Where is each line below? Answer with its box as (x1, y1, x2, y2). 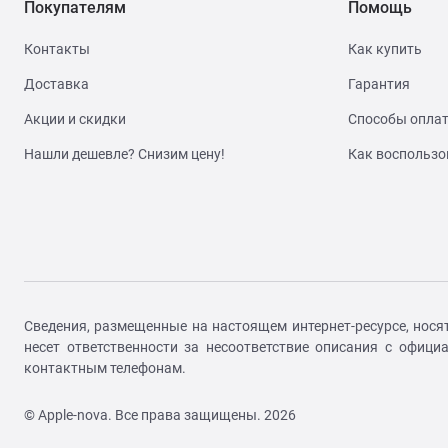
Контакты (24, 41, 90, 57)
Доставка (24, 76, 89, 92)
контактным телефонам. (24, 360, 186, 376)
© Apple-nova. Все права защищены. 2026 (24, 407, 296, 423)
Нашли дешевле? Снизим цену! (24, 146, 225, 162)
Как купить (348, 41, 422, 57)
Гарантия (348, 76, 410, 92)
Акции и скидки (24, 111, 126, 127)
